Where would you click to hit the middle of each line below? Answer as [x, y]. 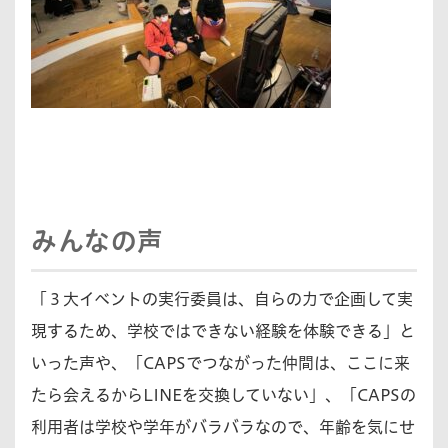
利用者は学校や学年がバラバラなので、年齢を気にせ [223, 427]
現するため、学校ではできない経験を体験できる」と [223, 331]
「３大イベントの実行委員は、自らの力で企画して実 [222, 299]
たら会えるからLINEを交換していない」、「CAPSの [223, 395]
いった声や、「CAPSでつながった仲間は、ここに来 [220, 363]
